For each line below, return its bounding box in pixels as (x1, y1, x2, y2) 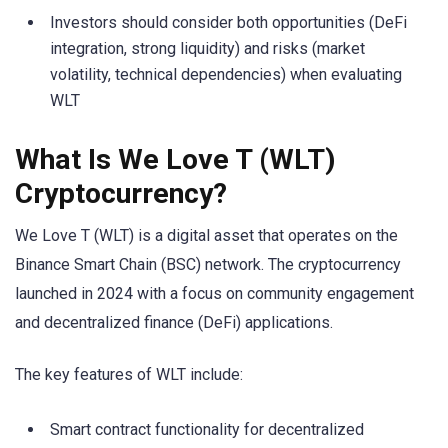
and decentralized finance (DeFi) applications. (15, 312, 333, 332)
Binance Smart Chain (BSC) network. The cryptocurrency (15, 254, 401, 274)
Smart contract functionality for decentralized (50, 419, 364, 439)
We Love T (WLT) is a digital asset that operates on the (15, 225, 398, 245)
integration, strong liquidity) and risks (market (50, 39, 365, 59)
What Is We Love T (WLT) (15, 142, 336, 176)
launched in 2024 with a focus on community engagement (15, 283, 414, 303)
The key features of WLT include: (15, 364, 243, 384)
